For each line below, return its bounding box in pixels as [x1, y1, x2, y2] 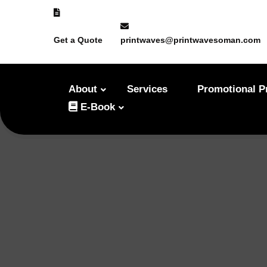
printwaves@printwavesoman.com [120, 35, 260, 45]
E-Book [77, 101, 115, 113]
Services [127, 83, 167, 95]
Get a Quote [54, 35, 103, 45]
